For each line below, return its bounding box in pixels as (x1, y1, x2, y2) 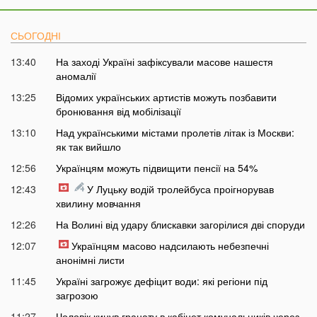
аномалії (55, 69, 96, 83)
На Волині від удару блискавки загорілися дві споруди (55, 217, 305, 232)
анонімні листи (55, 253, 125, 267)
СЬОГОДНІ (11, 28, 61, 43)
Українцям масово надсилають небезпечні (71, 238, 269, 253)
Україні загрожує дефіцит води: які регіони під (55, 274, 267, 289)
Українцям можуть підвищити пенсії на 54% (55, 161, 258, 175)
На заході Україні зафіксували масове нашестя (55, 54, 273, 69)
